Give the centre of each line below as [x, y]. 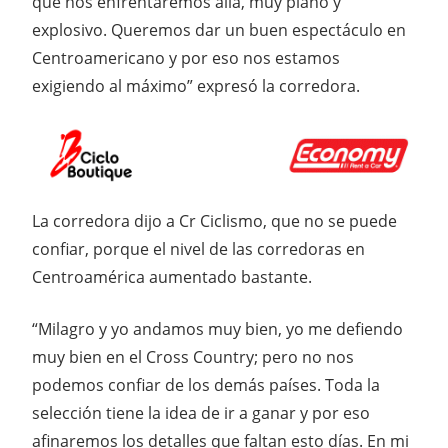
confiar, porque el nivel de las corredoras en [198, 248]
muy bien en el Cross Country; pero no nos [193, 356]
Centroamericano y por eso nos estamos [186, 58]
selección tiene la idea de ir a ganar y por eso [201, 412]
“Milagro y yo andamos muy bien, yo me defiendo [217, 328]
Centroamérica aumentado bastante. [172, 276]
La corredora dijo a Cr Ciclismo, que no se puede [214, 220]
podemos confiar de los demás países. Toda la [206, 384]
